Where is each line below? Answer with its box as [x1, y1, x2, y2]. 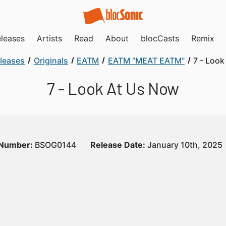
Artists [37, 33, 62, 43]
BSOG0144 [33, 140, 76, 150]
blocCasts [141, 33, 179, 43]
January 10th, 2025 [145, 140, 222, 150]
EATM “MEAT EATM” [107, 55, 185, 66]
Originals [33, 55, 68, 66]
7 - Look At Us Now [47, 78, 179, 98]
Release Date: [90, 140, 145, 150]
